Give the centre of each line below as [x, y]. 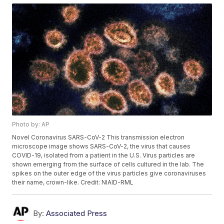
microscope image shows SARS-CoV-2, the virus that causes [101, 146]
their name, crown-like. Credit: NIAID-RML [73, 182]
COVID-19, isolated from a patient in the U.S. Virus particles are [104, 155]
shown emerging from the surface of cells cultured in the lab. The [108, 164]
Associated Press [77, 213]
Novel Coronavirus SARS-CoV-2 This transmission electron [98, 137]
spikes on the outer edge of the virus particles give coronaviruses [109, 173]
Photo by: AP [31, 124]
